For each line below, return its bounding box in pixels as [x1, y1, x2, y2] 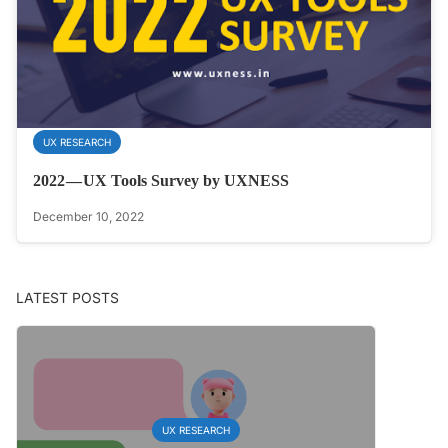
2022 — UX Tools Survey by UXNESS [33, 172, 289, 190]
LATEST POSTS [16, 289, 119, 307]
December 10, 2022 [33, 209, 144, 225]
